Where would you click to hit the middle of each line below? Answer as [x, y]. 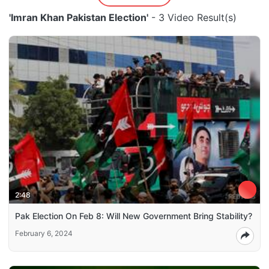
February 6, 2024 [44, 233]
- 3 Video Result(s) [192, 17]
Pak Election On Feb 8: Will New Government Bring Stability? [134, 216]
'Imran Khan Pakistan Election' [79, 17]
